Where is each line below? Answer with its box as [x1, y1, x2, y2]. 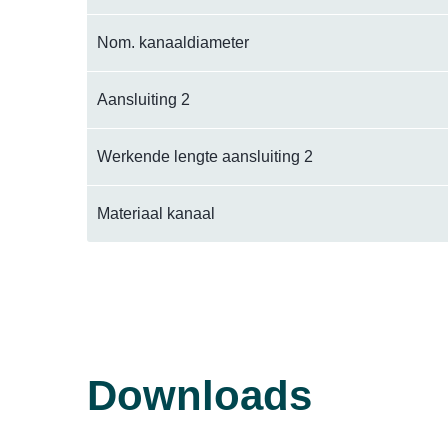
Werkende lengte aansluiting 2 [97, 148, 313, 166]
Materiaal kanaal [97, 205, 215, 223]
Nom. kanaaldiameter [97, 34, 249, 52]
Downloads [87, 372, 312, 420]
